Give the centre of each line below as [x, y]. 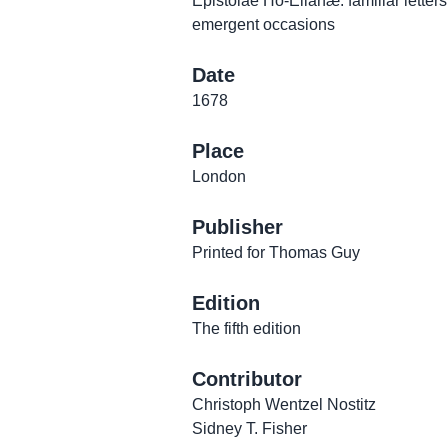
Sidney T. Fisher [249, 428]
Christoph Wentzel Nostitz [284, 404]
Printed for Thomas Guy [276, 252]
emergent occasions [263, 24]
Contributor [247, 379]
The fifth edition [246, 328]
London [219, 176]
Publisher [237, 227]
